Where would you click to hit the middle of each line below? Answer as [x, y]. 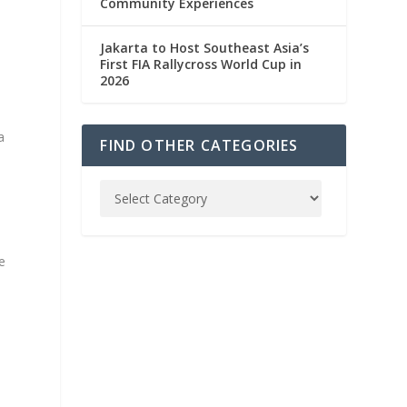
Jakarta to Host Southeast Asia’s [205, 48]
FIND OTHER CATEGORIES [199, 146]
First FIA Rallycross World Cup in [201, 65]
